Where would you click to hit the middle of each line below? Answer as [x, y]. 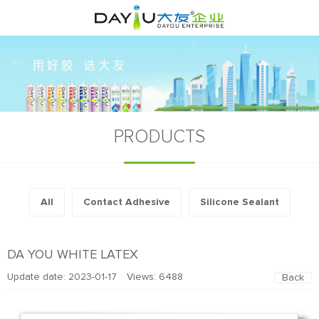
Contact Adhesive [126, 202]
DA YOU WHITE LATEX [73, 255]
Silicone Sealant [239, 202]
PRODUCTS [159, 137]
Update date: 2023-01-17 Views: [83, 277]
